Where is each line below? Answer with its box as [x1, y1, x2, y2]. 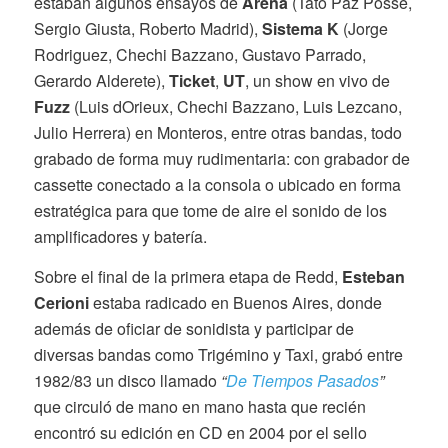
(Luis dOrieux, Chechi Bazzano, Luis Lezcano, [69, 95, 402, 119]
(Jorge [338, 17, 388, 41]
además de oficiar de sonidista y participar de [33, 317, 354, 341]
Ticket [168, 69, 215, 93]
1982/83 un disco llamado [33, 369, 221, 393]
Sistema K [261, 17, 339, 41]
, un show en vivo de [244, 69, 390, 93]
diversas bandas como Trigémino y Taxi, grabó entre [33, 343, 403, 367]
